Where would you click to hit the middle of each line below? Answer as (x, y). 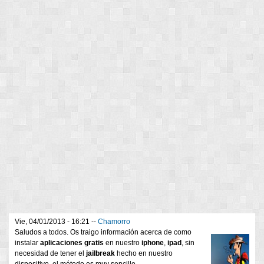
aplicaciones (61, 243)
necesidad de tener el (50, 254)
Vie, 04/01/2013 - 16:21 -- (56, 222)
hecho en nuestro (144, 254)
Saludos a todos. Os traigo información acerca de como (103, 232)
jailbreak (100, 254)
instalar (27, 243)
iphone (153, 243)
